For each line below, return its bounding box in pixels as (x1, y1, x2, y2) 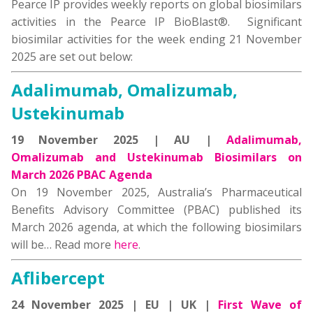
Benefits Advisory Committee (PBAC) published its (11, 202, 302, 217)
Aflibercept (11, 266, 105, 289)
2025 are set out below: (11, 49, 133, 64)
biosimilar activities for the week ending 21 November (11, 31, 302, 47)
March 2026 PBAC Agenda (11, 167, 152, 182)
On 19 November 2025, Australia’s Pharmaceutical (11, 184, 302, 200)
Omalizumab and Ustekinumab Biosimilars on (11, 150, 302, 165)
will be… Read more (11, 237, 114, 252)
